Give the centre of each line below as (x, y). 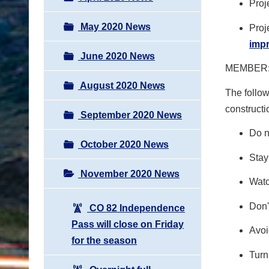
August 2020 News (122, 85)
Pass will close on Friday (128, 224)
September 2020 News (130, 115)
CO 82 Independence (136, 208)
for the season (104, 240)
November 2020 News (129, 174)
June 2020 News (116, 56)
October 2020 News (123, 144)
